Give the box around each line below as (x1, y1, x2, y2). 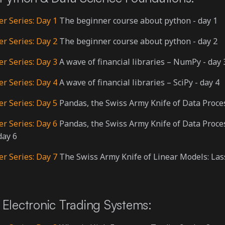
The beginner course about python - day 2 (57, 36, 217, 47)
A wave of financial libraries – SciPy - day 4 (57, 77, 219, 88)
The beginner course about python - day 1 (57, 15, 217, 26)
